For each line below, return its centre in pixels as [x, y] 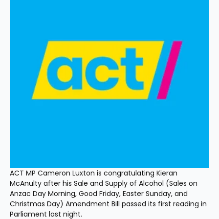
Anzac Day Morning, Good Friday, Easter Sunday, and [99, 194]
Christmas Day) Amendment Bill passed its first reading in [108, 204]
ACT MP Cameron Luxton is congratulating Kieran [94, 173]
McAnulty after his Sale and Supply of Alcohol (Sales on [104, 183]
